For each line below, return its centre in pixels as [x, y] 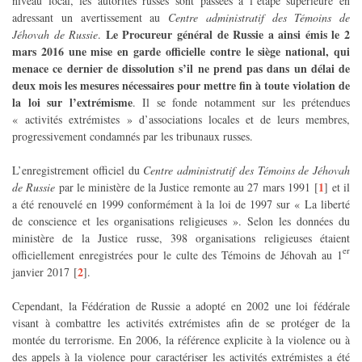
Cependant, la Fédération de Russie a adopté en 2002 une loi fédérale [181, 305]
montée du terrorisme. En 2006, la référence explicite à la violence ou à [181, 339]
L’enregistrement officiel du [78, 170]
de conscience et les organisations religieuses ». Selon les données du [181, 221]
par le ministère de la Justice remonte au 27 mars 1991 [183, 187]
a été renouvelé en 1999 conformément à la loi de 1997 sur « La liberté [181, 204]
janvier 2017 [41, 271]
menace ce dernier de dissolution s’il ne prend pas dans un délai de [181, 68]
